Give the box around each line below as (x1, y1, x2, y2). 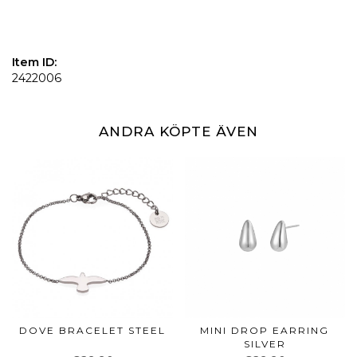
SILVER (243, 337, 286, 350)
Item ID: (12, 55, 57, 70)
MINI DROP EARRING (200, 324, 330, 336)
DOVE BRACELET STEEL (18, 324, 166, 336)
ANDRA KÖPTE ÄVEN (99, 124, 258, 140)
